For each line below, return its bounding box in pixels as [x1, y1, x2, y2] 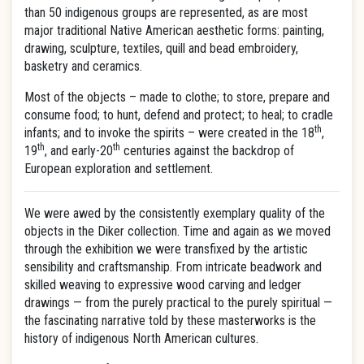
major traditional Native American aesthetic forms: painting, [24, 23, 324, 38]
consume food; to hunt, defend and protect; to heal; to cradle [24, 107, 333, 123]
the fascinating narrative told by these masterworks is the [24, 313, 316, 328]
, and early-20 [45, 143, 113, 158]
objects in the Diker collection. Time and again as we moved [24, 223, 331, 239]
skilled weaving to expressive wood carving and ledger [24, 277, 301, 292]
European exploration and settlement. [24, 161, 213, 176]
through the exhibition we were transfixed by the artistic [24, 241, 308, 257]
